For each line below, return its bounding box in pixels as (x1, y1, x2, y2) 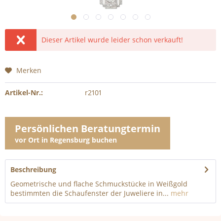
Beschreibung (10, 165, 56, 174)
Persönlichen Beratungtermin (15, 122, 160, 135)
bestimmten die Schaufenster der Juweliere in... (10, 188, 169, 198)
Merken (16, 66, 41, 75)
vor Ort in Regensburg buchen (15, 135, 117, 145)
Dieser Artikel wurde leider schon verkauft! (41, 35, 184, 44)
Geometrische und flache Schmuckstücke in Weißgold (10, 179, 187, 188)
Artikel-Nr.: (5, 88, 43, 97)
